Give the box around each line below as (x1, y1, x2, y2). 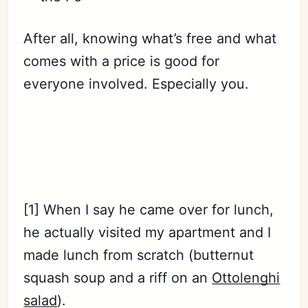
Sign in (134, 124, 174, 140)
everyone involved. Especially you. (23, 76, 250, 92)
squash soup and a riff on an (23, 269, 212, 286)
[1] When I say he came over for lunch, (23, 201, 274, 218)
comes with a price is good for (23, 53, 220, 69)
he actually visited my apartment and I (23, 224, 272, 241)
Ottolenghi (212, 269, 280, 286)
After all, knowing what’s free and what (23, 30, 277, 47)
